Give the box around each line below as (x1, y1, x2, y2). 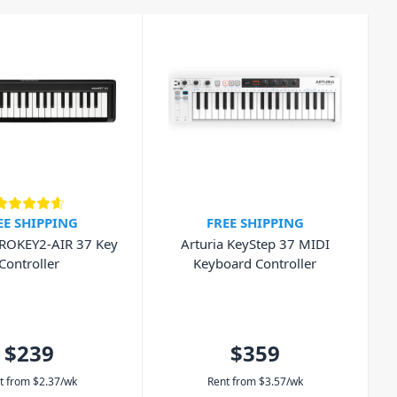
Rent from (206, 373, 256, 389)
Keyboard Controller (193, 254, 317, 273)
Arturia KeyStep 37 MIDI (180, 235, 330, 253)
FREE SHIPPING (206, 214, 304, 232)
